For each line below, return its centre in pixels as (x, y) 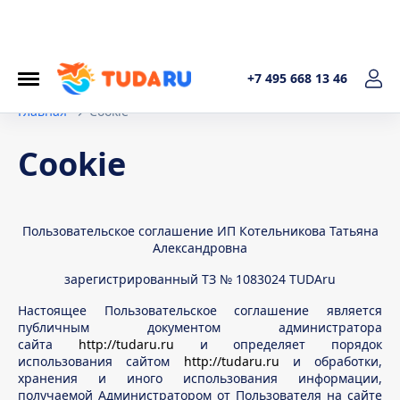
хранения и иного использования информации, (200, 378)
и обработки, (330, 361)
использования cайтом (101, 361)
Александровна (200, 248)
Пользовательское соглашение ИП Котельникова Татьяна (200, 231)
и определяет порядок (278, 344)
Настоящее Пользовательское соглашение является (200, 310)
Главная (42, 111)
